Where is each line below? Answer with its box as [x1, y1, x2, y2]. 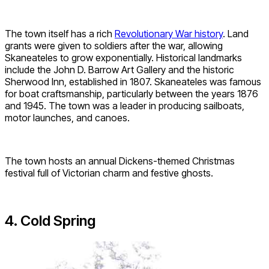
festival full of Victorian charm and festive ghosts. [5, 166, 213, 179]
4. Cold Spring [5, 212, 95, 230]
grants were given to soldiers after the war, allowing [5, 39, 223, 52]
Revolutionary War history [115, 27, 223, 40]
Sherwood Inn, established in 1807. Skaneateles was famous [5, 75, 261, 88]
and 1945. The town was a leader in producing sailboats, [5, 99, 244, 112]
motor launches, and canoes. [5, 111, 130, 124]
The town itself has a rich [5, 27, 115, 40]
